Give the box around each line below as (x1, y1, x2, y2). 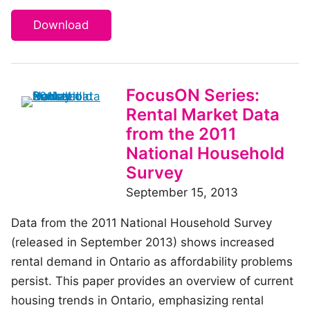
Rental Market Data (126, 104, 280, 125)
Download (33, 17, 89, 32)
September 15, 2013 (126, 185, 238, 199)
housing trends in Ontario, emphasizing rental (11, 293, 264, 307)
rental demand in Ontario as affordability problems (11, 254, 293, 268)
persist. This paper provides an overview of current (11, 273, 293, 288)
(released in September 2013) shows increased (11, 235, 275, 249)
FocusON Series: (126, 84, 259, 105)
